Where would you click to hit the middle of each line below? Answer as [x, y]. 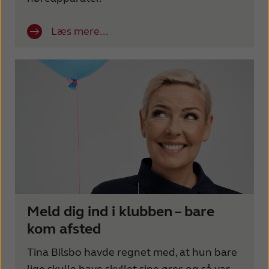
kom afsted [64, 229]
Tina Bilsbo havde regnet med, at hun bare [132, 252]
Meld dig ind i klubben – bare [121, 212]
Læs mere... [80, 31]
